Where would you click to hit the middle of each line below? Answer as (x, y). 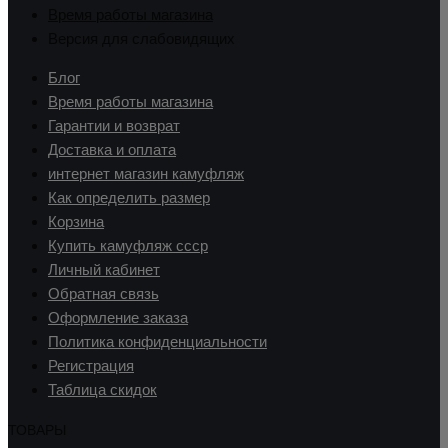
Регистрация (91, 366)
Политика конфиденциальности (157, 342)
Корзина (76, 222)
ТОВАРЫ (37, 429)
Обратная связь (103, 294)
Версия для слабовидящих (141, 39)
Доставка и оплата (112, 150)
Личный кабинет (104, 270)
